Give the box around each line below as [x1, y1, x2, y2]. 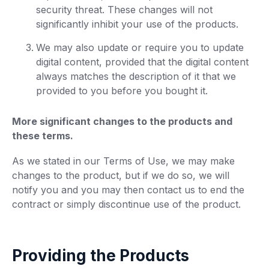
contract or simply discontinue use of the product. [12, 198, 241, 210]
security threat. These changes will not [36, 4, 213, 16]
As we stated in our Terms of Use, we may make [12, 155, 235, 167]
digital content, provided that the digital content [36, 56, 249, 68]
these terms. [12, 130, 73, 142]
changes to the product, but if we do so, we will [12, 169, 229, 181]
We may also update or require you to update [36, 41, 244, 53]
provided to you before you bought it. [36, 85, 208, 97]
